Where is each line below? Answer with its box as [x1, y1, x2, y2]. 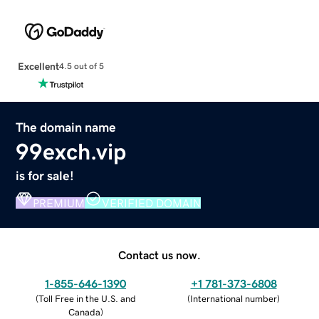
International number [190, 293, 277, 303]
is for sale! [16, 169, 75, 182]
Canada [68, 307, 100, 317]
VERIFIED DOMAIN [102, 197, 202, 209]
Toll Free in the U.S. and [38, 293, 136, 303]
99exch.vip [16, 140, 127, 163]
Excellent [17, 61, 59, 71]
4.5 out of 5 [58, 62, 104, 71]
